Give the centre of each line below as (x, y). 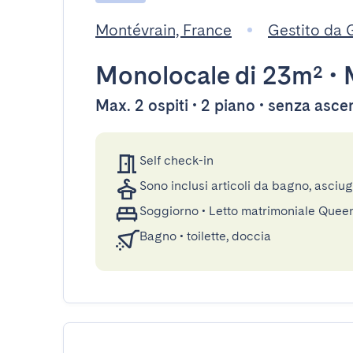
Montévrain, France (163, 30)
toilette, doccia (229, 236)
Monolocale (162, 75)
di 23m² (276, 75)
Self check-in (176, 160)
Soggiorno (169, 211)
